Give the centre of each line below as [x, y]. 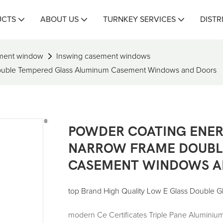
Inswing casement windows [103, 56]
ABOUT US [59, 20]
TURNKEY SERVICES [139, 20]
